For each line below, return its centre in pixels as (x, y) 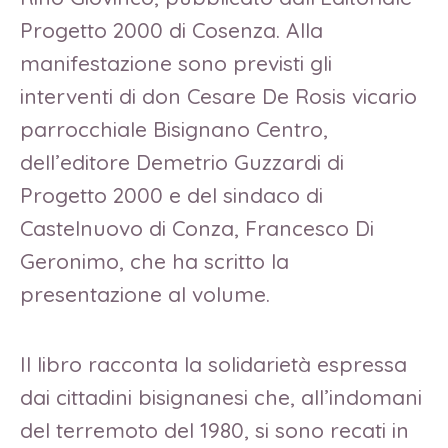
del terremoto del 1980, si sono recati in (214, 430)
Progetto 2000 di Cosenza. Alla (171, 30)
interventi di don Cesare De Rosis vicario (218, 96)
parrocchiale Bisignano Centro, (174, 129)
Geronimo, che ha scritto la (154, 261)
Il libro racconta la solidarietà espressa (213, 364)
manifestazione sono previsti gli (176, 63)
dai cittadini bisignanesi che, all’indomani (221, 397)
